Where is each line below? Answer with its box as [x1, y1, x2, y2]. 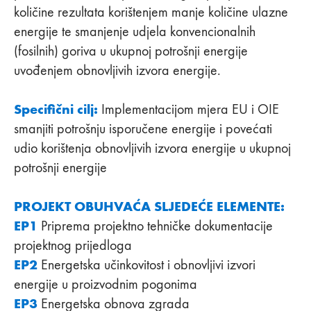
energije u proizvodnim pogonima [14, 275, 197, 292]
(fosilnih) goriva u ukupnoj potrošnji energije [14, 42, 248, 59]
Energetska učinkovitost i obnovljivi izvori [37, 255, 255, 273]
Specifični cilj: [14, 99, 98, 118]
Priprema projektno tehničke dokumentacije [37, 217, 273, 234]
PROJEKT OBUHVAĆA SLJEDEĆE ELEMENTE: [14, 196, 285, 215]
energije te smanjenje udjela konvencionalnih [14, 22, 255, 40]
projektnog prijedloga [14, 236, 132, 253]
